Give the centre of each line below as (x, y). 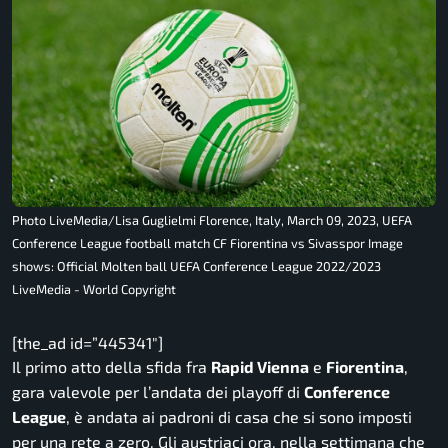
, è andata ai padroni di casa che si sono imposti (239, 417)
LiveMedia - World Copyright (94, 289)
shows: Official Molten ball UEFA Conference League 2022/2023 (196, 266)
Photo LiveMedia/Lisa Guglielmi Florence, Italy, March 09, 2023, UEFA (212, 220)
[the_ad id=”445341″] (87, 343)
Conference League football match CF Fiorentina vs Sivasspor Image (207, 243)
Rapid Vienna (260, 367)
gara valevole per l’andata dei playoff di (158, 392)
